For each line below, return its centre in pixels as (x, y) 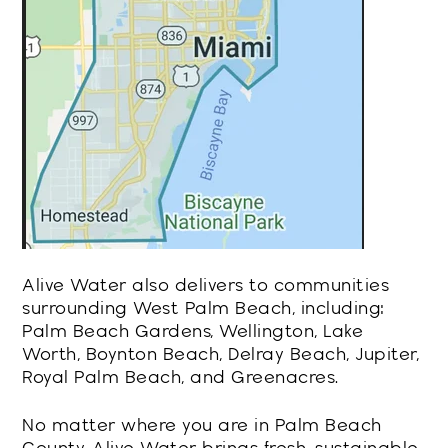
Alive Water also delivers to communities (206, 285)
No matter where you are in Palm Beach (202, 425)
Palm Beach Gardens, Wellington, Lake (193, 331)
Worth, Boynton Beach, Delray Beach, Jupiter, (221, 354)
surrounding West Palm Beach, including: (203, 308)
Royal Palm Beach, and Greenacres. (180, 377)
